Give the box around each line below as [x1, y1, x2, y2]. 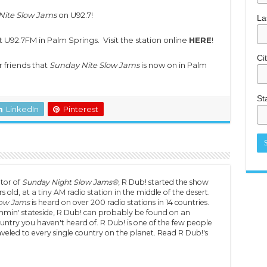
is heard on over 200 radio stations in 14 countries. [29, 198, 209, 207]
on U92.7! [56, 10, 93, 20]
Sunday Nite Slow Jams [49, 60, 139, 70]
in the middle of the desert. [112, 188, 210, 197]
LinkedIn [5, 104, 39, 114]
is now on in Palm [139, 60, 207, 70]
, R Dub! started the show [117, 178, 209, 187]
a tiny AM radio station [31, 188, 113, 197]
